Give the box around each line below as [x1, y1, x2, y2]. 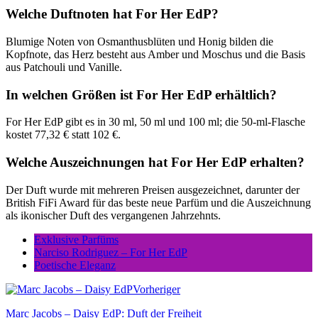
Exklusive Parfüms [34, 233, 119, 246]
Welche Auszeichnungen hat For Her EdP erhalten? [6, 155, 305, 170]
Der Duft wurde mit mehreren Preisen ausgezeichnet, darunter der [6, 183, 300, 196]
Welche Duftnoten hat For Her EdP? [6, 6, 219, 22]
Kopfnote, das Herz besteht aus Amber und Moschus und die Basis [6, 48, 305, 60]
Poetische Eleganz [34, 258, 116, 271]
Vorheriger [133, 283, 180, 295]
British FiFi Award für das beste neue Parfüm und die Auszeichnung [6, 196, 311, 209]
